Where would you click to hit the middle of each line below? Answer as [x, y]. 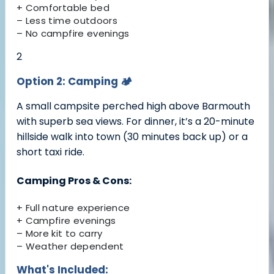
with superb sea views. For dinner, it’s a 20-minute [135, 122]
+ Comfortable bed [63, 8]
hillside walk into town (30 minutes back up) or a [132, 137]
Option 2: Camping [68, 82]
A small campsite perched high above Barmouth [133, 106]
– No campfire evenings [73, 34]
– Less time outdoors [67, 21]
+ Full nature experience [73, 207]
